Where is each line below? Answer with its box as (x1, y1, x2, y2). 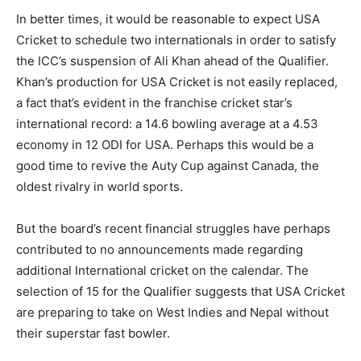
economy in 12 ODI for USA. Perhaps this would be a (16, 137, 313, 153)
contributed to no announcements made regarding (16, 242, 303, 258)
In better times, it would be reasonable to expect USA (16, 11, 320, 27)
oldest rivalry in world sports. (16, 179, 186, 195)
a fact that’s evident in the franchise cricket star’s (16, 95, 293, 111)
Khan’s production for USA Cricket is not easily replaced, (16, 74, 338, 90)
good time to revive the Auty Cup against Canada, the (16, 158, 319, 174)
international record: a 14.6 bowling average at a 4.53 (16, 116, 318, 132)
